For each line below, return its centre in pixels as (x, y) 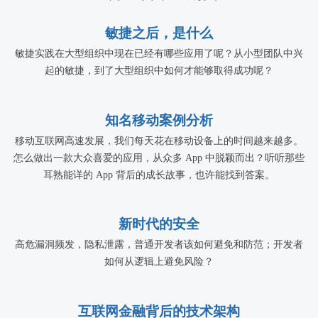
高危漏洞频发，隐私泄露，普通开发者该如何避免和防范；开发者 (159, 245)
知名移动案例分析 (159, 120)
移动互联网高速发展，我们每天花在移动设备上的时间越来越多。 (159, 141)
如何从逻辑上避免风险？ (159, 262)
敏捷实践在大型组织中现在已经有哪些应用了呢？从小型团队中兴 (159, 53)
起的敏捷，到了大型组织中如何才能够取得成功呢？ (159, 70)
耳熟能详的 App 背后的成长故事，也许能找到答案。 (159, 175)
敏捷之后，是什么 (159, 33)
